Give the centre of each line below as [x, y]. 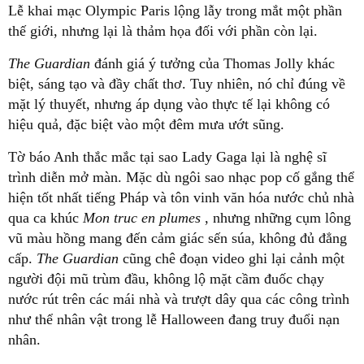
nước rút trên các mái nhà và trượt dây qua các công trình [179, 299]
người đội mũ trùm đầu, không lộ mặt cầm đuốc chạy [166, 278]
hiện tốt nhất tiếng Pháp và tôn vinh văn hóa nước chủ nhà [181, 197]
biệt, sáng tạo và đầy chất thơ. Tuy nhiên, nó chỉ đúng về [177, 83]
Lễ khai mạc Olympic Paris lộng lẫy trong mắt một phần [175, 10]
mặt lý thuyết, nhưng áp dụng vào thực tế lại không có [169, 104]
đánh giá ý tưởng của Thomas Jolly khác [214, 63]
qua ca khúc [45, 217]
